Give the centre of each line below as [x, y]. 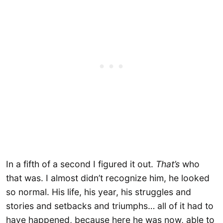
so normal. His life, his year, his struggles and [99, 192]
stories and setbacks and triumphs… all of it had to [110, 206]
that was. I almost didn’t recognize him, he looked [108, 178]
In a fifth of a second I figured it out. [81, 164]
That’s [169, 164]
